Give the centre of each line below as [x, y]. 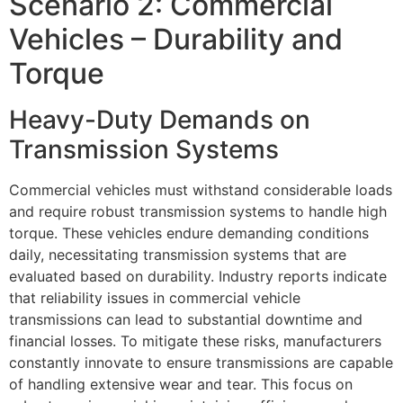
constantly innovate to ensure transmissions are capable [201, 362]
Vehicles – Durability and [176, 39]
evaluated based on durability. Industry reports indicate [198, 276]
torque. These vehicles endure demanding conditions [189, 233]
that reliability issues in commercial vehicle [155, 297]
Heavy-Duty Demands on [160, 119]
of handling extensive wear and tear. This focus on [181, 384]
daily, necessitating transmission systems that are [178, 254]
